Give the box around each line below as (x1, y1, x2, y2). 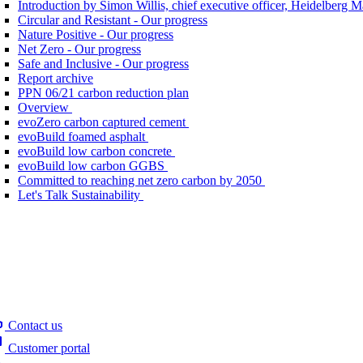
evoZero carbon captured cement (18, 115, 186, 129)
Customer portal (5, 341, 90, 355)
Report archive (18, 71, 93, 85)
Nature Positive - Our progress (18, 28, 173, 41)
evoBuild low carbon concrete (18, 144, 172, 158)
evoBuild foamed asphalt (18, 130, 145, 143)
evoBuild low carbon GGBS (18, 159, 164, 173)
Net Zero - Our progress (18, 42, 141, 56)
